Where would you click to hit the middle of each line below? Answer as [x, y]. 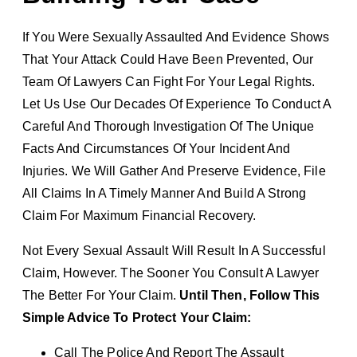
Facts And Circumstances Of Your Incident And [157, 148]
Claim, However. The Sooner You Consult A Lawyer [171, 273]
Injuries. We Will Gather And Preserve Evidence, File [174, 171]
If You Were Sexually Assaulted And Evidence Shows [176, 37]
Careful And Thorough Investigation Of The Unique [169, 126]
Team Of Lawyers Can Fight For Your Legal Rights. [169, 81]
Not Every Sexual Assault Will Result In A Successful [174, 250]
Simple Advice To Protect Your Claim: [137, 317]
